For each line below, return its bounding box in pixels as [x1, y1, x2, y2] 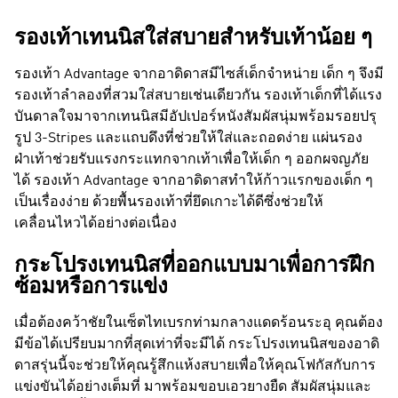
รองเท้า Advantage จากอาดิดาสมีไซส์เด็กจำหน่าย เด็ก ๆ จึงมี [14, 68, 384, 82]
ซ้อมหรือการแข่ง [14, 277, 168, 298]
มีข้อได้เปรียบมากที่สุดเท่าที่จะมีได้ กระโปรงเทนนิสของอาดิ [14, 338, 379, 352]
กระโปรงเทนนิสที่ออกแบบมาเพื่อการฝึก [14, 256, 375, 277]
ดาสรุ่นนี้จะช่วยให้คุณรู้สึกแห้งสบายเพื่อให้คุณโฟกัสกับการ [14, 359, 376, 373]
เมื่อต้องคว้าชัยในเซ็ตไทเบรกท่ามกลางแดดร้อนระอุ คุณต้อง [14, 316, 383, 330]
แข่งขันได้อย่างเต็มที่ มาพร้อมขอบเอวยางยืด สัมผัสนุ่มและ [14, 380, 371, 394]
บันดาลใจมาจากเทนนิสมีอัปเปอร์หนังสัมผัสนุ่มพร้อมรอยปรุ [14, 110, 377, 124]
